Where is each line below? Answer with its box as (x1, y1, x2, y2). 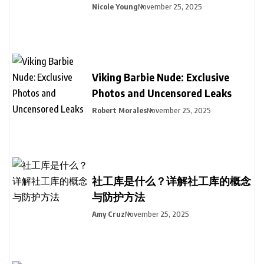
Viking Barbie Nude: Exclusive (92, 70, 229, 84)
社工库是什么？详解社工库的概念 (92, 174, 251, 188)
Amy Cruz (92, 209, 125, 219)
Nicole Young (92, 2, 138, 12)
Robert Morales (92, 105, 147, 115)
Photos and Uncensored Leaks (92, 86, 232, 100)
